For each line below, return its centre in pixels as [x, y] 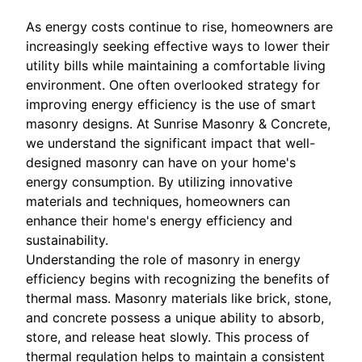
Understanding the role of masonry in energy [163, 260]
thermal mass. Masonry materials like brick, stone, [179, 299]
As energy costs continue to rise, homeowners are [179, 27]
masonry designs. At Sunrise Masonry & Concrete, [178, 124]
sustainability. [67, 240]
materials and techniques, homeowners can [158, 202]
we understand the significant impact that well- [170, 143]
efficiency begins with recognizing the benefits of [178, 279]
